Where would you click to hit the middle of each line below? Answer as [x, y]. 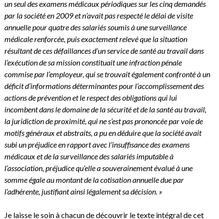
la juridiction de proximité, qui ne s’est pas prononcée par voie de [103, 121]
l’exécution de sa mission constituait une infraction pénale [93, 62]
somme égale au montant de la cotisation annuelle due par [94, 179]
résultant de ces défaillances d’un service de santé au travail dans [104, 50]
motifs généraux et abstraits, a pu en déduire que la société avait [103, 132]
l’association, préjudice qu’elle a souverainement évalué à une [98, 168]
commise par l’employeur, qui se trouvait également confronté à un [107, 74]
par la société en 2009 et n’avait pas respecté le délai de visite [99, 15]
